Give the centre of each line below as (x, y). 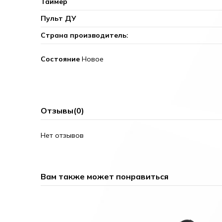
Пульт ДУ (59, 18)
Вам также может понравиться (105, 176)
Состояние (60, 59)
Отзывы (57, 110)
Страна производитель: (85, 35)
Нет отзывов (62, 135)
